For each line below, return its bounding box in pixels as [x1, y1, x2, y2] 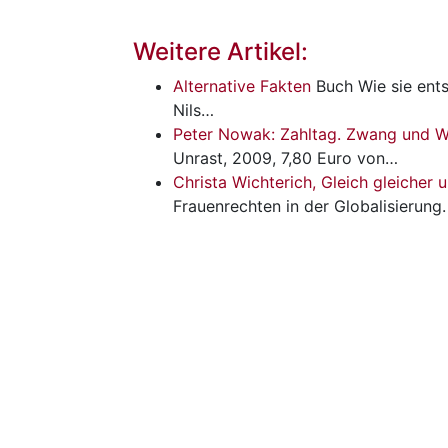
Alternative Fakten [173, 75, 311, 96]
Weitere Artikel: [133, 36, 308, 66]
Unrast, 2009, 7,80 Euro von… [173, 147, 398, 168]
